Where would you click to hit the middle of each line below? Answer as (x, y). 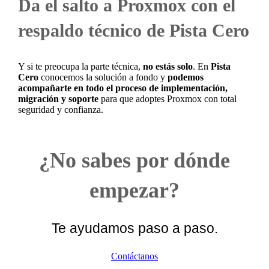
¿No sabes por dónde (134, 161)
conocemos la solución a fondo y (103, 77)
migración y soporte (59, 99)
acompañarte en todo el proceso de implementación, (123, 88)
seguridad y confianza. (61, 110)
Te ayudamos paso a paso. (134, 228)
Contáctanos (134, 256)
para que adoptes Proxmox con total (168, 99)
